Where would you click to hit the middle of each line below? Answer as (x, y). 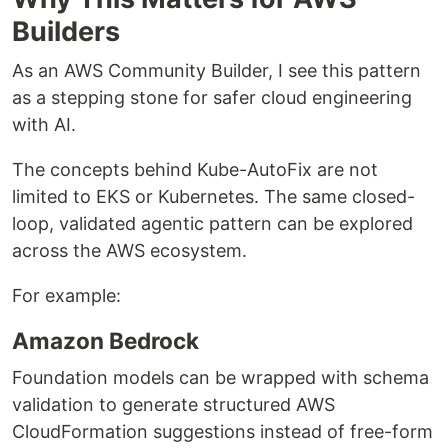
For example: (66, 295)
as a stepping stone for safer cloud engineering (212, 97)
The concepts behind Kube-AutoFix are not (195, 169)
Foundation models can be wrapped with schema (220, 377)
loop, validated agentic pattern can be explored (212, 223)
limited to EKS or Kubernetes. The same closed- (213, 196)
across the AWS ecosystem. (129, 250)
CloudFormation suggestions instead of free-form (222, 431)
